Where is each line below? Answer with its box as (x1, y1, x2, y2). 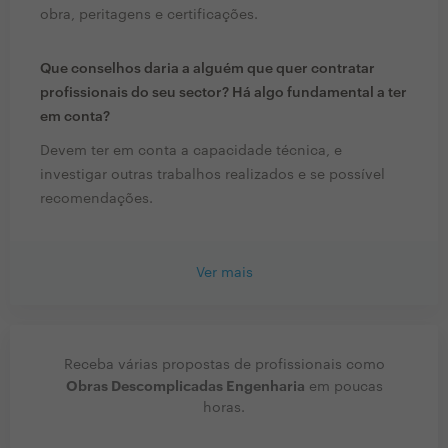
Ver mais (195, 266, 253, 281)
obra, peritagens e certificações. (40, 8, 258, 23)
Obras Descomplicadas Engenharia (65, 379, 305, 394)
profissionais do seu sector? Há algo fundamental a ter (40, 86, 407, 101)
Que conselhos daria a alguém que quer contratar (40, 62, 375, 77)
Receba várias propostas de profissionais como (63, 358, 385, 373)
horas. (203, 401, 245, 416)
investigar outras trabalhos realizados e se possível (40, 168, 385, 183)
